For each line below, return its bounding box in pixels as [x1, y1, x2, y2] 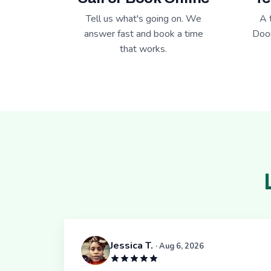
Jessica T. [110, 238, 155, 252]
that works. [120, 42, 167, 56]
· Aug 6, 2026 [155, 240, 204, 252]
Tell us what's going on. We [85, 12, 201, 26]
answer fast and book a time [83, 27, 203, 41]
